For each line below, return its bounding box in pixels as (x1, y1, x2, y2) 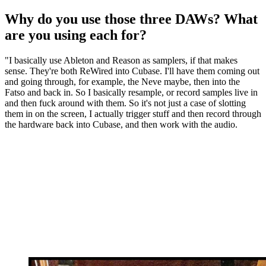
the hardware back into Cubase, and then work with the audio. (5, 119, 237, 129)
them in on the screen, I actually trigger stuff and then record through (5, 108, 261, 119)
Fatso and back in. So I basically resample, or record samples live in (5, 87, 258, 97)
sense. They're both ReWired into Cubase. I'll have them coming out (5, 65, 259, 76)
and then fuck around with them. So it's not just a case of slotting (5, 97, 246, 108)
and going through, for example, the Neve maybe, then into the (5, 76, 240, 87)
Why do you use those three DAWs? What (5, 11, 258, 27)
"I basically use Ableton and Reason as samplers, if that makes (5, 55, 237, 65)
